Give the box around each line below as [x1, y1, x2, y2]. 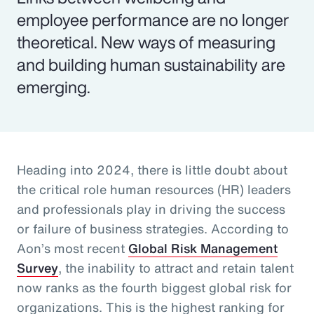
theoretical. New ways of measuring [17, 29, 275, 55]
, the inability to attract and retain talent [58, 258, 294, 277]
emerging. [17, 74, 90, 100]
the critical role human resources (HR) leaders [17, 179, 291, 198]
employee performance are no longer [17, 6, 289, 32]
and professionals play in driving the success [17, 199, 285, 218]
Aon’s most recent [17, 238, 128, 257]
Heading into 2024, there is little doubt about [17, 160, 287, 179]
